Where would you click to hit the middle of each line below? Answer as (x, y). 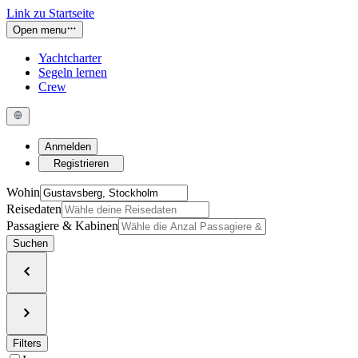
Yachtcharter (70, 58)
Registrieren (81, 163)
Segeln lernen (73, 73)
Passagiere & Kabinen (62, 225)
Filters (27, 344)
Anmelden (68, 146)
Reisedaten (34, 209)
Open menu (40, 30)
